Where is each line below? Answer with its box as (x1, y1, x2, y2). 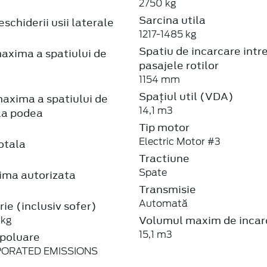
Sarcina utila (139, 13, 206, 27)
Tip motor (139, 120, 190, 135)
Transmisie (139, 182, 197, 197)
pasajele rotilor (139, 58, 219, 73)
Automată (139, 197, 188, 209)
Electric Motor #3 (139, 135, 221, 147)
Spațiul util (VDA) (139, 89, 234, 104)
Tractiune (139, 151, 190, 166)
